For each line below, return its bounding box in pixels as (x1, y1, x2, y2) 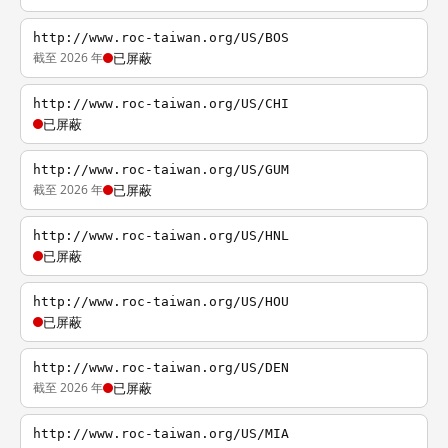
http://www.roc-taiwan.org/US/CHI (33, 96, 289, 111)
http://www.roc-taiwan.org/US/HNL (33, 228, 289, 243)
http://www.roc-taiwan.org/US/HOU (33, 294, 289, 309)
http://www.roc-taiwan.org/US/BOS (33, 30, 289, 45)
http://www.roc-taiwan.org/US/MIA (33, 426, 289, 441)
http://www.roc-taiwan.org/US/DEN (33, 360, 289, 375)
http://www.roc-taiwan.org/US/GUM (33, 162, 289, 177)
